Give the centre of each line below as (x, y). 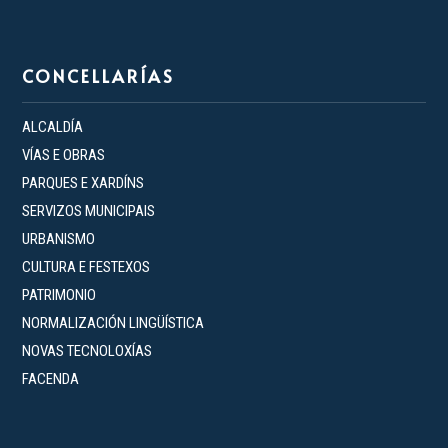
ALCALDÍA (53, 126)
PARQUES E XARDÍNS (83, 182)
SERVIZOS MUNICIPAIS (89, 210)
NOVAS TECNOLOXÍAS (87, 350)
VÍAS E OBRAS (64, 154)
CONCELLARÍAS (99, 75)
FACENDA (51, 378)
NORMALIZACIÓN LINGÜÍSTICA (113, 322)
